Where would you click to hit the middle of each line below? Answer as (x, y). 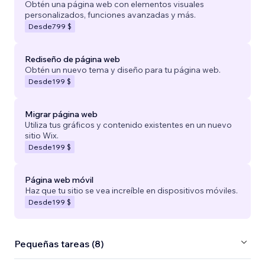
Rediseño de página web (72, 59)
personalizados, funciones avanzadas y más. (110, 14)
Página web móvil (59, 180)
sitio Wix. (42, 135)
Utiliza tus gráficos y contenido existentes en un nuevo (128, 125)
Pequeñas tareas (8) (59, 244)
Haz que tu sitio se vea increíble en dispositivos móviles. (131, 190)
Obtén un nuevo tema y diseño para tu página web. (123, 70)
